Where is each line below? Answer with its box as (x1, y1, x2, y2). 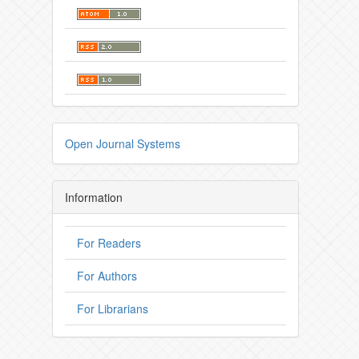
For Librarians (77, 301, 148, 317)
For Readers (77, 235, 141, 252)
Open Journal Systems (65, 135, 180, 152)
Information (65, 189, 123, 206)
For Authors (77, 268, 137, 284)
